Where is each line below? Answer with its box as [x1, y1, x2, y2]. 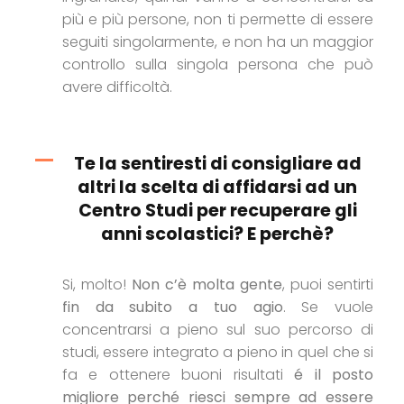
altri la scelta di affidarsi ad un [78, 175, 358, 200]
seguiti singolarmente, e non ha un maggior [61, 32, 374, 53]
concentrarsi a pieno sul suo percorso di [61, 319, 374, 341]
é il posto [294, 364, 374, 386]
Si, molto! [61, 274, 132, 296]
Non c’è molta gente [131, 274, 283, 296]
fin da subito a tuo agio [61, 297, 283, 318]
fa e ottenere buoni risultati [61, 364, 295, 386]
